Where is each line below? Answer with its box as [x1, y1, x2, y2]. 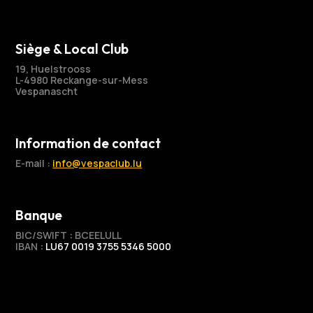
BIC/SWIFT [15, 228, 70, 242]
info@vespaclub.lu [52, 156, 143, 170]
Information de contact [15, 135, 161, 152]
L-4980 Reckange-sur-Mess [15, 73, 149, 87]
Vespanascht [15, 85, 78, 99]
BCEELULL [73, 228, 122, 242]
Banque [15, 207, 63, 224]
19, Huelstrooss [15, 62, 92, 76]
